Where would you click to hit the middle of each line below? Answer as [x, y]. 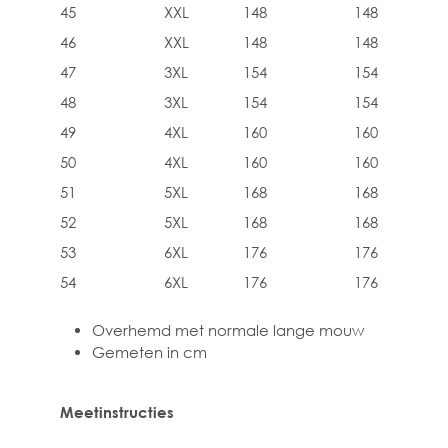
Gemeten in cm [149, 352]
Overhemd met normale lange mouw [228, 330]
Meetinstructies [117, 412]
